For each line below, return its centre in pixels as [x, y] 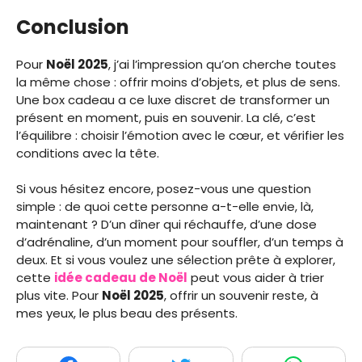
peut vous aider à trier [256, 278]
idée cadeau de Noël [121, 278]
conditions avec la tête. [88, 153]
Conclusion [73, 27]
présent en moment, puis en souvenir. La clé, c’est [166, 117]
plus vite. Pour [59, 296]
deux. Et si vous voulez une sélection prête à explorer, [176, 260]
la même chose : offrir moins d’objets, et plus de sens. [178, 82]
